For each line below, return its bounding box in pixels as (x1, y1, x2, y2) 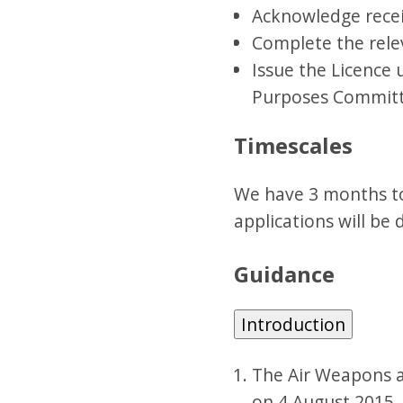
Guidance (233, 259, 335, 290)
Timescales (233, 130, 353, 161)
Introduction (240, 312, 345, 337)
